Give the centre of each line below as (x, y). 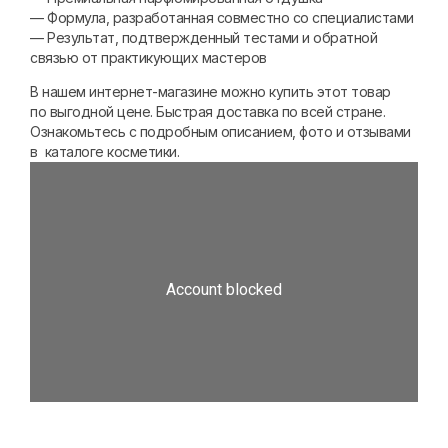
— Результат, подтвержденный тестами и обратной (203, 37)
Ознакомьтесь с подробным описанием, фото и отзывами (220, 132)
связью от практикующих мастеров (148, 57)
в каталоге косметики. (104, 152)
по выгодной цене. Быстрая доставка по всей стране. (207, 112)
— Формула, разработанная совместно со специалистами (222, 17)
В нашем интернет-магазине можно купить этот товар (210, 92)
